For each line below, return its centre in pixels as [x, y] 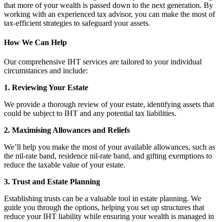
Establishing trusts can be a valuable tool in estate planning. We [103, 199]
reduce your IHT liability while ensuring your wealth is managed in [109, 217]
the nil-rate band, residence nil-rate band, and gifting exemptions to [108, 156]
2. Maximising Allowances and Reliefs [67, 130]
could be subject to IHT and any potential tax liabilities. [90, 113]
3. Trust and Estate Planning [52, 182]
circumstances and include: [46, 71]
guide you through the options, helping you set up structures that [104, 208]
